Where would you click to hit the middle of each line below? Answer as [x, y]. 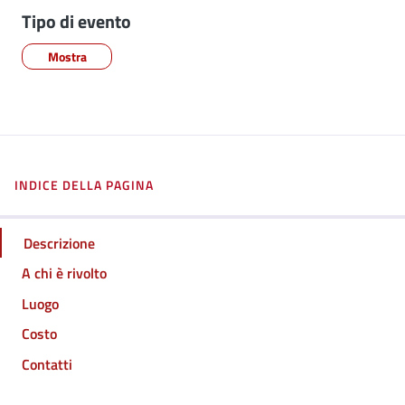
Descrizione [59, 243]
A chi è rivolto [64, 273]
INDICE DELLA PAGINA [84, 185]
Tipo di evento [76, 21]
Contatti [47, 364]
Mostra [67, 57]
